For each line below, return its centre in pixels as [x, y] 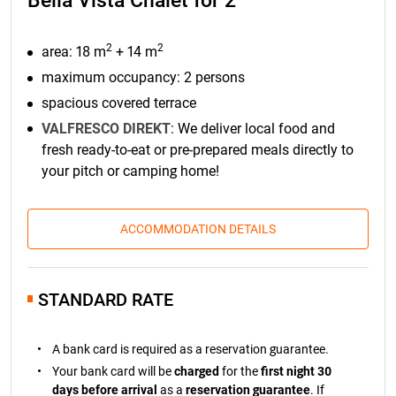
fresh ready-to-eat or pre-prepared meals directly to [198, 149]
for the [240, 371]
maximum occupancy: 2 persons [143, 78]
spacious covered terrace [119, 103]
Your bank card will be [113, 371]
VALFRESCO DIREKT [106, 128]
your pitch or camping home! [130, 171]
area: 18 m [74, 52]
